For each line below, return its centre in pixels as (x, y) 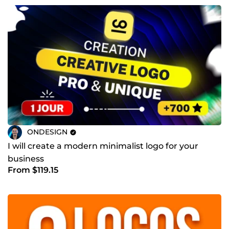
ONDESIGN (47, 132)
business (26, 158)
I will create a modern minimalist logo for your (103, 146)
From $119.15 (33, 170)
